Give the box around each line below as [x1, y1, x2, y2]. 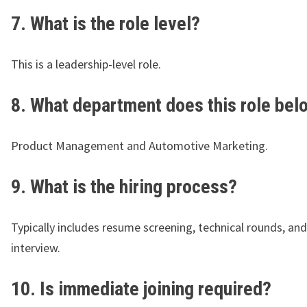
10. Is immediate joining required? [11, 278, 271, 301]
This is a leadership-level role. [11, 56, 161, 73]
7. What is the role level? [11, 12, 200, 36]
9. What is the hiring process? [11, 175, 237, 199]
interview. [11, 240, 60, 256]
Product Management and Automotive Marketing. [11, 138, 268, 154]
